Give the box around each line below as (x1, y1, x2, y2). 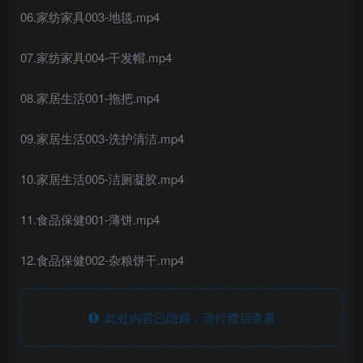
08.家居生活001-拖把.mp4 (20, 88, 160, 106)
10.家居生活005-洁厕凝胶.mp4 (20, 169, 184, 187)
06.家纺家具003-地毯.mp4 (20, 7, 160, 25)
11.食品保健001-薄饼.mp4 (20, 210, 160, 228)
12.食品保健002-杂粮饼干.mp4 (20, 250, 184, 268)
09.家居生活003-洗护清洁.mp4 (20, 129, 184, 147)
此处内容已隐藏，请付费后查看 (98, 308, 275, 326)
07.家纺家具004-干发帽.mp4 (20, 48, 172, 66)
